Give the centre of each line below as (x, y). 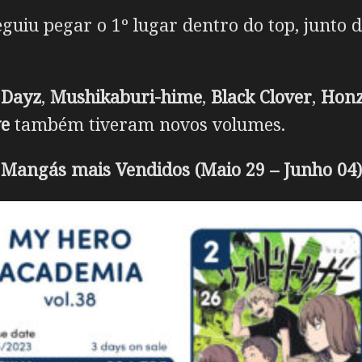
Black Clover (261, 97)
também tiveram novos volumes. (147, 124)
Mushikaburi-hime (126, 97)
